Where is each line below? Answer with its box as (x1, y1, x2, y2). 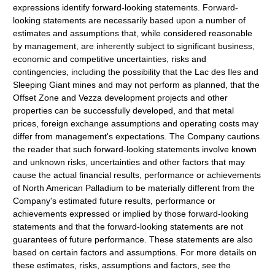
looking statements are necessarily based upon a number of (13, 15, 246, 25)
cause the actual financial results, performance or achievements (13, 170, 261, 180)
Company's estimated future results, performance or (13, 196, 216, 206)
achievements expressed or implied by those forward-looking (13, 209, 249, 219)
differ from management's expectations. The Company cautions (13, 131, 260, 141)
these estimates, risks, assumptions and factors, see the (13, 260, 231, 270)
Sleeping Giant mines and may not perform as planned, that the (13, 80, 260, 90)
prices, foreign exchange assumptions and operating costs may (13, 118, 259, 128)
